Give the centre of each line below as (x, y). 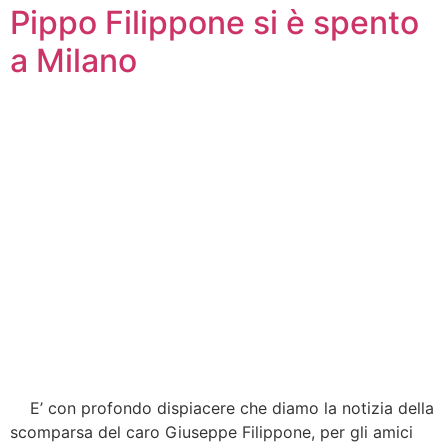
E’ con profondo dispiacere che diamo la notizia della (222, 407)
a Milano (73, 60)
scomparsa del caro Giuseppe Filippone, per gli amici (211, 431)
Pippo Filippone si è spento (214, 22)
